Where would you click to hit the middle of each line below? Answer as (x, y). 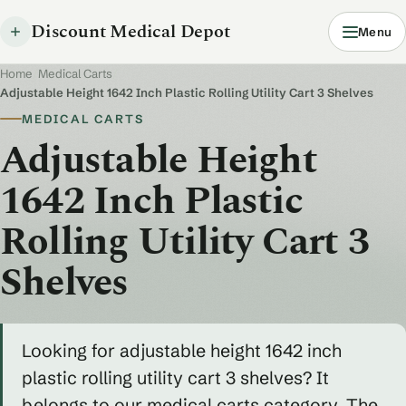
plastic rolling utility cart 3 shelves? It (175, 377)
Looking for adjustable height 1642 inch (181, 350)
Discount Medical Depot (130, 31)
